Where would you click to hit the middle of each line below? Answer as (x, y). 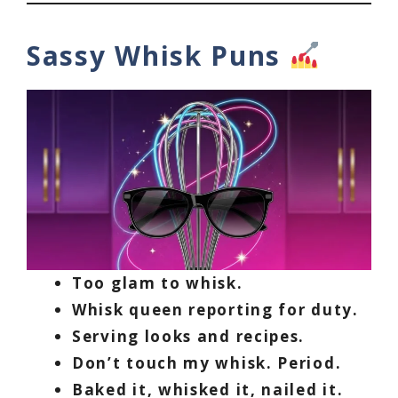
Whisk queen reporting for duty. (215, 310)
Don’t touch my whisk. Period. (207, 363)
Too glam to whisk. (158, 283)
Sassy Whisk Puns (158, 56)
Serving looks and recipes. (189, 337)
